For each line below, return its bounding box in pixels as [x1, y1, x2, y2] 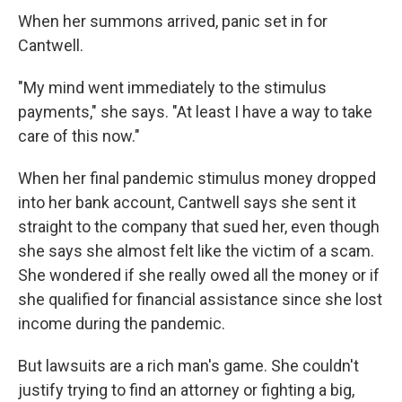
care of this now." [18, 127, 140, 145]
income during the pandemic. [18, 314, 225, 333]
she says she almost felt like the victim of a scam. [18, 241, 374, 260]
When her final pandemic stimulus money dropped [18, 169, 376, 188]
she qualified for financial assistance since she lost [18, 290, 382, 309]
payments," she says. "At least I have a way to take [18, 102, 372, 121]
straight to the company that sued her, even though [18, 217, 380, 236]
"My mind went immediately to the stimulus [18, 78, 327, 97]
